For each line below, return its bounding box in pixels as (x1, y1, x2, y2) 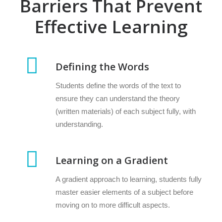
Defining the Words (55, 60, 149, 73)
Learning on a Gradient (55, 154, 168, 167)
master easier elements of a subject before (55, 188, 193, 196)
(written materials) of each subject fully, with (55, 107, 196, 115)
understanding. (55, 120, 103, 128)
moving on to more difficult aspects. (55, 201, 170, 209)
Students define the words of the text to (55, 81, 181, 90)
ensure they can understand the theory (55, 94, 180, 103)
